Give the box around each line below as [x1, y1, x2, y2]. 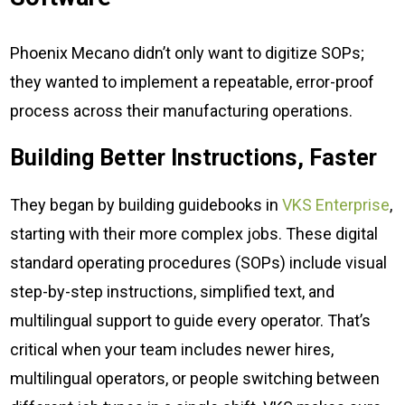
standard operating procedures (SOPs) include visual [10, 252, 388, 272]
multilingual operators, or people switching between [10, 368, 381, 388]
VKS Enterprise [282, 194, 391, 214]
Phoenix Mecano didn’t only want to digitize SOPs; [10, 42, 365, 62]
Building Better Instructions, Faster [10, 144, 378, 171]
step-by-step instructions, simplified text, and [10, 281, 335, 301]
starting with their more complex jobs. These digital [10, 223, 379, 243]
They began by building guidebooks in [10, 194, 283, 214]
